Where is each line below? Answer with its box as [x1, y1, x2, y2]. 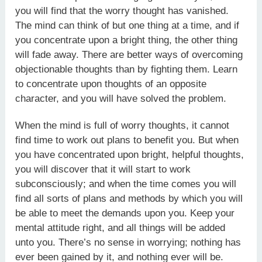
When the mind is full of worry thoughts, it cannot [15, 119, 230, 131]
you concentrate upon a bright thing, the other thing [15, 34, 238, 46]
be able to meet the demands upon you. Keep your [15, 207, 235, 219]
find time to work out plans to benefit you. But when [15, 134, 239, 146]
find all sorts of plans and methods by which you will [15, 192, 243, 204]
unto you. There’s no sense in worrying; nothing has [15, 236, 242, 248]
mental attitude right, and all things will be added [15, 222, 226, 233]
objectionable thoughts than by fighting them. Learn [15, 63, 238, 75]
